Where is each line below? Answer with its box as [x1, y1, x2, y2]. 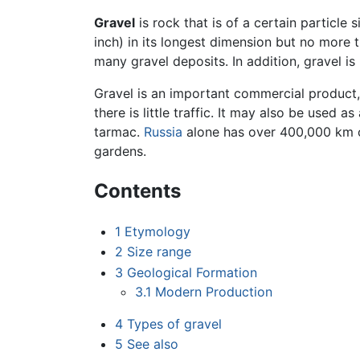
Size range [126, 243, 191, 260]
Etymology [124, 223, 190, 239]
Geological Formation [126, 264, 257, 280]
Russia [144, 123, 182, 140]
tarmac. [94, 123, 144, 140]
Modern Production [155, 283, 273, 300]
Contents [94, 178, 181, 202]
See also [126, 336, 178, 353]
